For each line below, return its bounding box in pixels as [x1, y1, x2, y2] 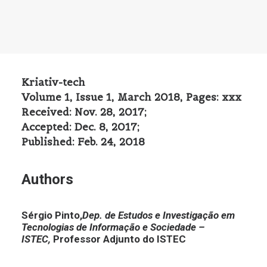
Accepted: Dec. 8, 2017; [21, 120, 139, 133]
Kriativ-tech [21, 76, 85, 89]
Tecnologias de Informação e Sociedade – [21, 221, 204, 233]
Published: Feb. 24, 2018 [21, 135, 145, 148]
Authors [21, 171, 73, 188]
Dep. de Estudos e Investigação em [82, 209, 235, 221]
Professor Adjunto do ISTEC [53, 233, 186, 245]
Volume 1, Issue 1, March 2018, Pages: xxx [21, 91, 241, 104]
